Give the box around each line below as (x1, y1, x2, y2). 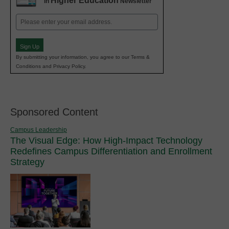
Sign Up (20, 43, 39, 50)
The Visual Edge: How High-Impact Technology (10, 135, 202, 146)
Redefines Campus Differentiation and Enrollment (10, 146, 212, 156)
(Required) (17, 28, 48, 36)
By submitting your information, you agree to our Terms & (16, 54, 150, 60)
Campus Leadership (10, 126, 67, 133)
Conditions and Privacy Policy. (16, 63, 86, 69)
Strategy (10, 156, 44, 167)
